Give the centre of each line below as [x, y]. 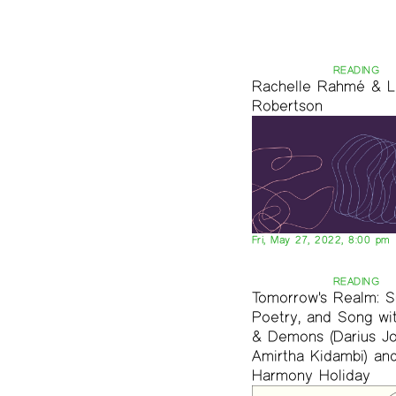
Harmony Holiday [311, 376]
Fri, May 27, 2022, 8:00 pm [321, 240]
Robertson [287, 105]
